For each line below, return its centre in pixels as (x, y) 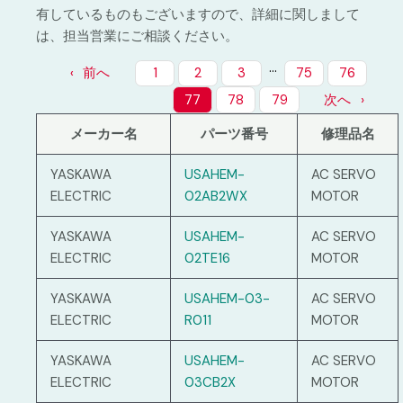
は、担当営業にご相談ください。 (137, 36)
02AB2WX (216, 197)
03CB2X (210, 383)
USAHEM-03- (227, 299)
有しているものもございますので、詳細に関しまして (198, 14)
